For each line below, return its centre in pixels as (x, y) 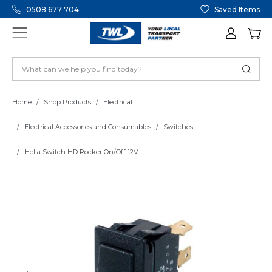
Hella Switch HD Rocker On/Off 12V (81, 152)
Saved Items (237, 9)
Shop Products (67, 102)
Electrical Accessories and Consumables (88, 127)
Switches (178, 127)
